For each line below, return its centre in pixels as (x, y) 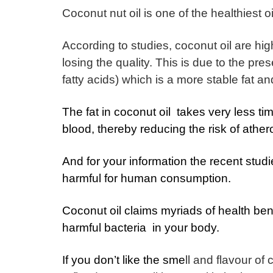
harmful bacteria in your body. (141, 228)
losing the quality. (109, 63)
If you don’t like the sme (124, 260)
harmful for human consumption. (147, 179)
